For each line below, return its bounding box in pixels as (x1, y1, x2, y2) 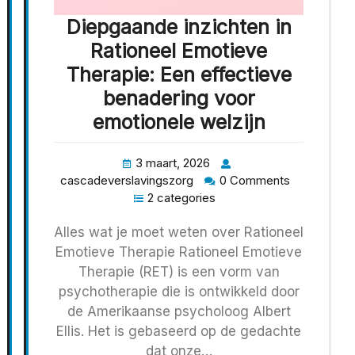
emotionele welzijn (92, 109, 265, 134)
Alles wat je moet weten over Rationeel (54, 223, 303, 240)
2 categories (147, 189, 216, 205)
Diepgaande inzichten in (66, 14, 292, 39)
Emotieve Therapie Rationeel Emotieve (55, 243, 302, 260)
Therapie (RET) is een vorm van (78, 263, 280, 280)
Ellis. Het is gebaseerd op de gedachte (56, 323, 301, 339)
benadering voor (102, 86, 255, 110)
